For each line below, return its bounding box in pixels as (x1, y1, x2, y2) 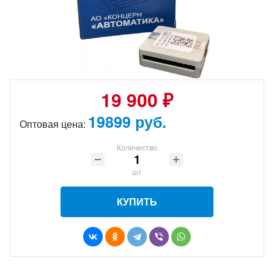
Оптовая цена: (20, 117, 88, 131)
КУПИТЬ (117, 194, 157, 209)
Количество (117, 142, 157, 152)
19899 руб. (88, 111, 166, 133)
